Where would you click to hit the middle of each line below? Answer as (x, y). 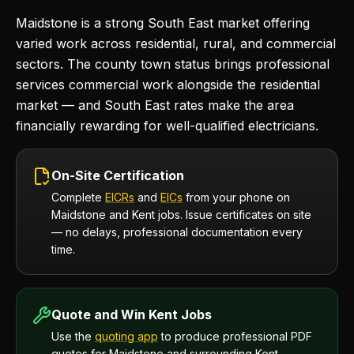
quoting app (126, 336)
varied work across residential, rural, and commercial (176, 43)
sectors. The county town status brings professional (173, 64)
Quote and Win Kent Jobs (132, 314)
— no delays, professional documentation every (177, 232)
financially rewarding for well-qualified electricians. (167, 126)
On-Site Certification (118, 175)
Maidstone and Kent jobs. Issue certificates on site (181, 215)
